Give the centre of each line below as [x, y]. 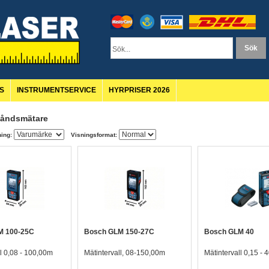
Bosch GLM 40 [229, 232]
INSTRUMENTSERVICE [56, 90]
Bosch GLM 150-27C [119, 232]
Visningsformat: [94, 135]
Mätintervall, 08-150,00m [125, 253]
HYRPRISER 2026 [139, 90]
